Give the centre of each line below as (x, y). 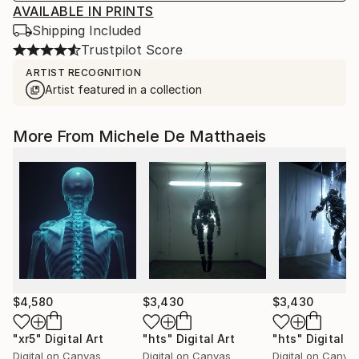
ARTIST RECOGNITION (83, 73)
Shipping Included (87, 30)
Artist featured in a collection (123, 89)
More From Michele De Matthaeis (139, 136)
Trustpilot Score (132, 50)
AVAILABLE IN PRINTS (83, 11)
